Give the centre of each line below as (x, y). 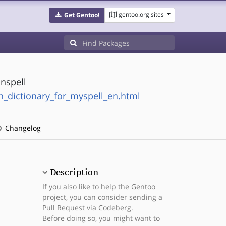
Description (74, 172)
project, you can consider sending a (102, 197)
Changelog (22, 128)
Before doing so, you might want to (101, 218)
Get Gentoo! (81, 15)
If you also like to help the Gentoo (99, 186)
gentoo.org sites (141, 14)
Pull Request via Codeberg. (88, 208)
